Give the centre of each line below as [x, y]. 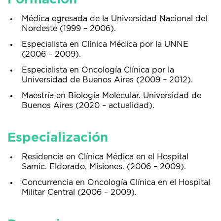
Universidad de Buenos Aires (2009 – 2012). [107, 80]
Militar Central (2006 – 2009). [79, 192]
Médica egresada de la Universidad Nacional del [114, 19]
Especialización [58, 138]
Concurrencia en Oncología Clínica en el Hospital [116, 183]
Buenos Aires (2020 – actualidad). [88, 106]
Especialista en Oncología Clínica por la [98, 70]
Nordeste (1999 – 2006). [69, 29]
